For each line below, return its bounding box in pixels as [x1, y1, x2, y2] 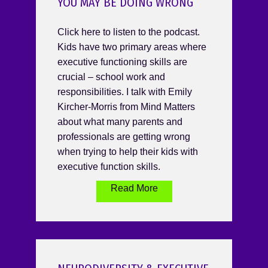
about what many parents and [57, 117, 182, 127]
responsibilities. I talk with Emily [57, 87, 192, 98]
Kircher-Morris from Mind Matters [57, 102, 195, 112]
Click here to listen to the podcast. [57, 27, 200, 38]
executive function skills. [57, 162, 160, 172]
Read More [110, 183, 158, 194]
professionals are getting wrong [57, 132, 190, 142]
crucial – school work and [57, 72, 165, 83]
